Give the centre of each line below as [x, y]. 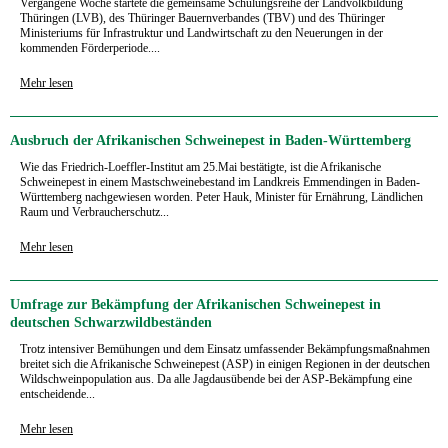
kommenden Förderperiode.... [90, 47]
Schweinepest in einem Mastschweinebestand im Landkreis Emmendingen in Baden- [220, 181]
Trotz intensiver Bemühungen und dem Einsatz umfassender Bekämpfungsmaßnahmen [225, 348]
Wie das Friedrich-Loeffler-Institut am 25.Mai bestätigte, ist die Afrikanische [200, 166]
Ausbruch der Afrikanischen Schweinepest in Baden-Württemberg [210, 140]
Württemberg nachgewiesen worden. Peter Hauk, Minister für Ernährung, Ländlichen [221, 196]
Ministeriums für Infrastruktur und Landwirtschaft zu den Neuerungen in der [201, 32]
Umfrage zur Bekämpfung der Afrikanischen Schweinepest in [195, 304]
